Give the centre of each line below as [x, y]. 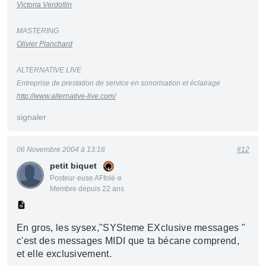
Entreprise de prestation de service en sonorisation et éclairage [118, 83]
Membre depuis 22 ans [87, 189]
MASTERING [38, 31]
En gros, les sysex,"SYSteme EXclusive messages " [131, 228]
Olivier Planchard [45, 44]
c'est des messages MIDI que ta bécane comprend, [128, 241]
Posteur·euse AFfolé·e [86, 178]
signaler [31, 117]
